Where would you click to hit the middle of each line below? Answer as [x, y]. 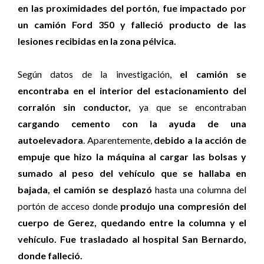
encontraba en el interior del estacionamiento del [132, 90]
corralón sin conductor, [75, 107]
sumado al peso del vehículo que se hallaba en [132, 173]
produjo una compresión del [184, 206]
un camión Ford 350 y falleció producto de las [132, 24]
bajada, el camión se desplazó [85, 189]
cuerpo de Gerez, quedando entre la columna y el [132, 222]
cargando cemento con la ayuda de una [132, 123]
